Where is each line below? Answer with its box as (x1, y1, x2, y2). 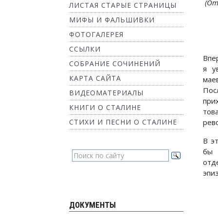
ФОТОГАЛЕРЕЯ (69, 30, 124, 39)
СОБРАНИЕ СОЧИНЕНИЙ (69, 59, 161, 68)
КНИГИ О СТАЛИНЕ (69, 103, 141, 112)
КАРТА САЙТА (69, 73, 121, 83)
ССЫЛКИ (69, 44, 101, 54)
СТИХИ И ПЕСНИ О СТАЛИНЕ (69, 117, 177, 127)
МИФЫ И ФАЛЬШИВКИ (69, 15, 155, 24)
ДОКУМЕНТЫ (69, 200, 116, 210)
